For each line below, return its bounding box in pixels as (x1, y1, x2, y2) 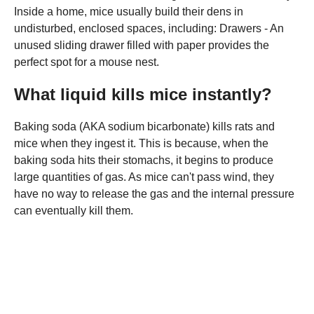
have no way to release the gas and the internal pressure (14, 187, 294, 200)
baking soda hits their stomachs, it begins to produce (14, 153, 273, 166)
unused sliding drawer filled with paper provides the (14, 39, 269, 51)
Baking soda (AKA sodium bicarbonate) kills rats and (14, 120, 275, 132)
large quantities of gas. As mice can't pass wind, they (14, 170, 274, 183)
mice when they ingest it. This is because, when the (14, 137, 268, 149)
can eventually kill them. (14, 204, 133, 217)
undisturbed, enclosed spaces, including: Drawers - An (14, 22, 284, 34)
